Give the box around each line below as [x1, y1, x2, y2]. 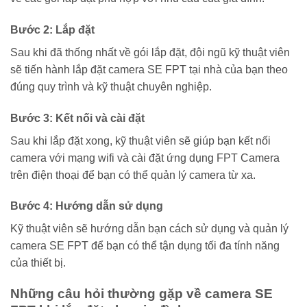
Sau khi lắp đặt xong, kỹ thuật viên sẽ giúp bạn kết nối [10, 134, 271, 147]
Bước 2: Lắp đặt [10, 23, 95, 36]
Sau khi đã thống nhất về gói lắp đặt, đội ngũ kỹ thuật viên [10, 46, 290, 58]
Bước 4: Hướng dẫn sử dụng [10, 200, 163, 212]
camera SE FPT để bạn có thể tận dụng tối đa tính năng [10, 240, 280, 252]
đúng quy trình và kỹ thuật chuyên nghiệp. [10, 80, 212, 93]
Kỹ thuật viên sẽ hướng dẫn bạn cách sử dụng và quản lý [10, 223, 288, 235]
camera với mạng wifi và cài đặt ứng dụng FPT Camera [10, 151, 280, 164]
